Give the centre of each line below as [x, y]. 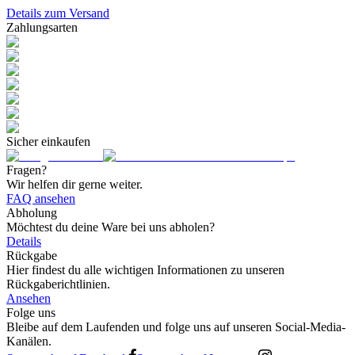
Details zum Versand [58, 13]
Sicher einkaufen [48, 141]
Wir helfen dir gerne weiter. [74, 184]
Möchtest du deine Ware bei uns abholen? [111, 227]
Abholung [32, 212]
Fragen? [27, 170]
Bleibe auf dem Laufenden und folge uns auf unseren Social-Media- [176, 326]
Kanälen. [29, 341]
